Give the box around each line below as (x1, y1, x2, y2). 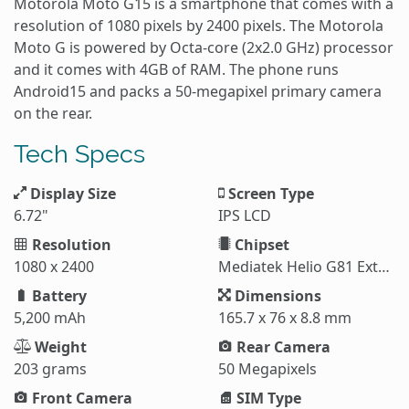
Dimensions (231, 285, 321, 306)
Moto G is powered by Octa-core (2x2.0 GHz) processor (14, 37, 393, 58)
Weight (31, 336, 87, 357)
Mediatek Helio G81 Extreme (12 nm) (378, 256, 390, 277)
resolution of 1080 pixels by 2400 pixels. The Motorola (14, 15, 383, 36)
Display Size (26, 183, 116, 204)
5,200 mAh (14, 307, 86, 328)
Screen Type (225, 183, 314, 204)
